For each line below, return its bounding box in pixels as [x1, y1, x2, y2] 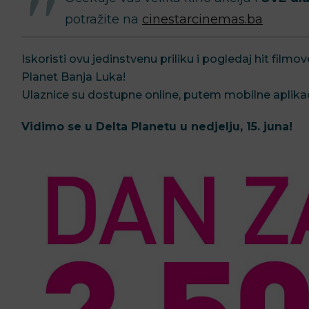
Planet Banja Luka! [21, 70, 126, 84]
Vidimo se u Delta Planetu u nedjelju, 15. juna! [21, 120, 296, 134]
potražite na [65, 11, 142, 27]
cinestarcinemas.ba [142, 11, 263, 27]
